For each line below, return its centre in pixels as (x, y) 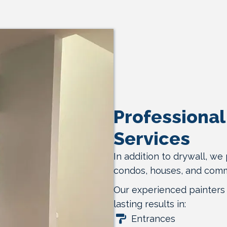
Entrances (153, 218)
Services (152, 138)
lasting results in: (150, 204)
